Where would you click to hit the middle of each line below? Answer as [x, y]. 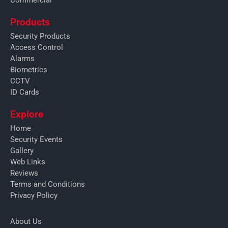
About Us [26, 221]
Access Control [37, 47]
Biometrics [29, 69]
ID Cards [25, 92]
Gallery [22, 150]
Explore [27, 114]
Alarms [22, 58]
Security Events [36, 139]
